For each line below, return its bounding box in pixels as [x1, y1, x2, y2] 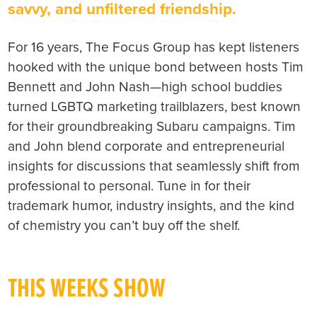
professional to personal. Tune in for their [8, 177, 251, 194]
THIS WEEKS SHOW [8, 272, 166, 306]
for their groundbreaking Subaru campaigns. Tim [8, 117, 296, 134]
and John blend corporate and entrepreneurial [8, 137, 285, 154]
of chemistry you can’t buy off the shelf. [8, 217, 241, 234]
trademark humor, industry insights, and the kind [8, 197, 295, 214]
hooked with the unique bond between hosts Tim [8, 58, 304, 75]
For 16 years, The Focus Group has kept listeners [8, 38, 300, 55]
